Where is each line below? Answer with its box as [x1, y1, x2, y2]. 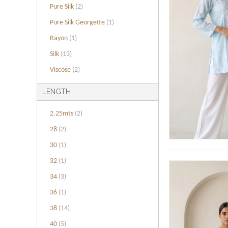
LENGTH [42, 88, 71, 96]
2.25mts [50, 110, 75, 118]
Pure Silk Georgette [50, 19, 106, 26]
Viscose [50, 66, 72, 74]
